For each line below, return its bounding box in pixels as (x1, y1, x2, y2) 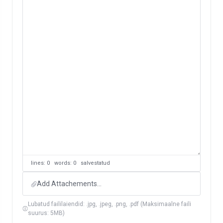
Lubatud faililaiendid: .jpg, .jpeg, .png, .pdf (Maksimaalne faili (28, 201, 192, 208)
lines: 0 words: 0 (31, 160, 81, 166)
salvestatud (81, 160, 110, 166)
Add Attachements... (37, 180, 102, 188)
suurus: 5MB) (28, 210, 65, 217)
